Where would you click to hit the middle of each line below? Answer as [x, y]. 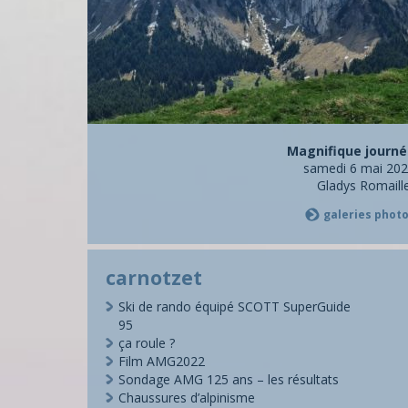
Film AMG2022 [162, 361]
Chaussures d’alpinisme [187, 398]
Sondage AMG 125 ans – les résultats [229, 379]
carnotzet [154, 278]
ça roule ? [147, 343]
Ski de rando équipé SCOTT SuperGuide [235, 306]
